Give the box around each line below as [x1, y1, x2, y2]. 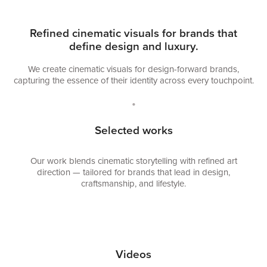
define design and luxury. [69, 37, 198, 54]
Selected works [94, 121, 173, 138]
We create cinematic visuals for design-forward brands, [28, 62, 239, 75]
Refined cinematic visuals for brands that [30, 24, 237, 41]
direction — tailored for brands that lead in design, [37, 165, 230, 178]
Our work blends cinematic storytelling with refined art [30, 154, 237, 167]
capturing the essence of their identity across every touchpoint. [13, 73, 254, 86]
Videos [116, 245, 151, 262]
